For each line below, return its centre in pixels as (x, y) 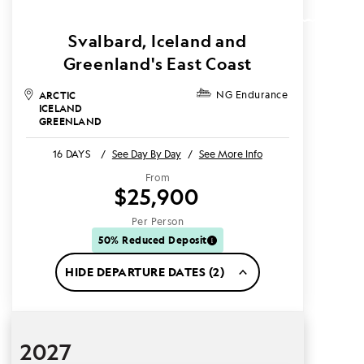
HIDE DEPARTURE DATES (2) (145, 272)
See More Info (230, 154)
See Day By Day (146, 154)
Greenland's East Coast (158, 64)
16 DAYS (71, 154)
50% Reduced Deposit (153, 240)
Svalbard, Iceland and (158, 41)
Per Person (158, 221)
